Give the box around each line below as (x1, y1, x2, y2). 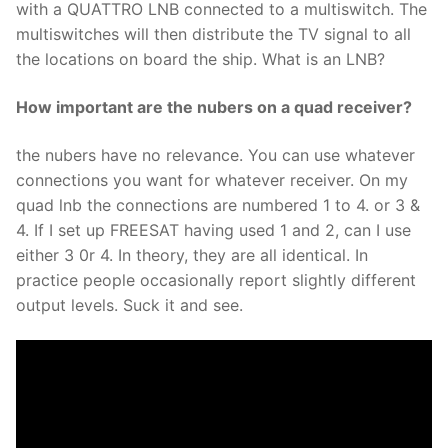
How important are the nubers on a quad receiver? (16, 97, 412, 118)
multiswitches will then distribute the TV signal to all (16, 24, 411, 45)
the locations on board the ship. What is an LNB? (16, 49, 385, 70)
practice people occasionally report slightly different (16, 269, 416, 290)
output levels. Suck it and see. (16, 294, 243, 315)
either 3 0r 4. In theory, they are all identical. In (16, 244, 368, 265)
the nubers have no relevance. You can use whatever (16, 144, 415, 165)
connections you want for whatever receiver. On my (16, 169, 408, 190)
